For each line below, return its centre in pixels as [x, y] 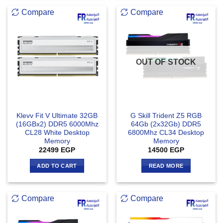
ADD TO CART [57, 166]
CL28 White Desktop [57, 132]
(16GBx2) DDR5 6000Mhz [57, 124]
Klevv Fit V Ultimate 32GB [57, 115]
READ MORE [166, 166]
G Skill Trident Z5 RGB [166, 115]
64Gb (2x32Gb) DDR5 [166, 124]
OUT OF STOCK [166, 62]
